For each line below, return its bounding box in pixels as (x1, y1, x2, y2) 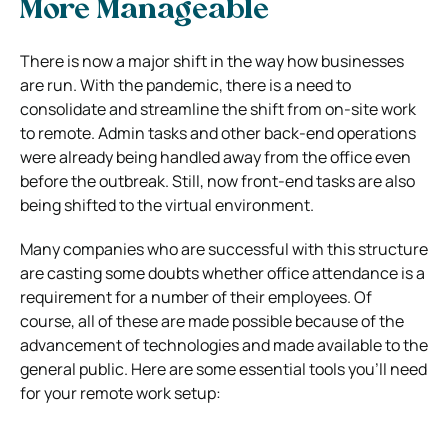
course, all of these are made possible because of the (20, 309, 404, 332)
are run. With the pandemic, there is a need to (20, 73, 351, 96)
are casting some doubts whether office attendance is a (20, 261, 425, 284)
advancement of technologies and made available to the (20, 333, 428, 356)
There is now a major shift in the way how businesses (20, 49, 404, 72)
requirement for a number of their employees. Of (20, 285, 372, 308)
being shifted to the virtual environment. (20, 193, 314, 216)
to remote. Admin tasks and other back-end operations (20, 121, 416, 144)
